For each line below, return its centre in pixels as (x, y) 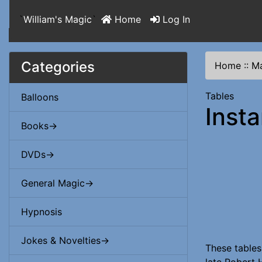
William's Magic (58, 19)
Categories (58, 67)
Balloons (40, 97)
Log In (175, 19)
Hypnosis (42, 212)
